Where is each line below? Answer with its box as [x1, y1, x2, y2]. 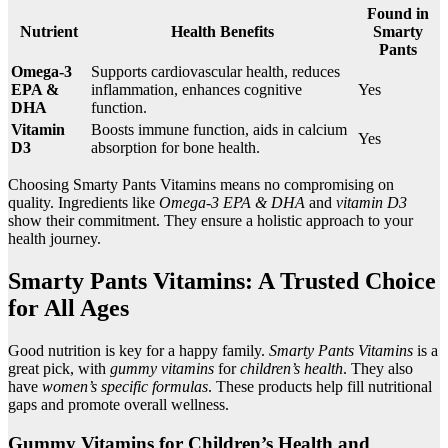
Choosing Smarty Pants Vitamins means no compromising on [8, 176, 394, 194]
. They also [343, 359, 413, 377]
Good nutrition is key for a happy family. [8, 341, 269, 359]
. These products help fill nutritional [208, 377, 432, 395]
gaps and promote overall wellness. [8, 395, 229, 413]
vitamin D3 [336, 194, 407, 212]
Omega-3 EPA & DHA [159, 194, 305, 212]
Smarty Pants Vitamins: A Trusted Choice [8, 267, 436, 294]
